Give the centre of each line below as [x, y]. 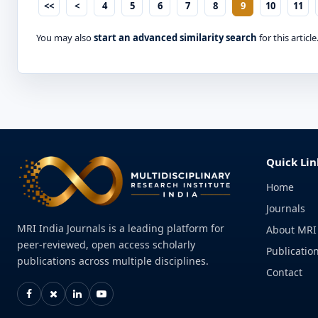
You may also [65, 38]
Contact [284, 272]
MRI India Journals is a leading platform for [121, 229]
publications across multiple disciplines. [113, 261]
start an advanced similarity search [175, 38]
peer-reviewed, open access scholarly [106, 245]
